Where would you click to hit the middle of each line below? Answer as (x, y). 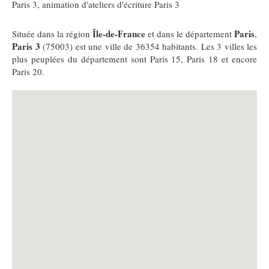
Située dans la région (52, 34)
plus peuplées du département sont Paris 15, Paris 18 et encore (134, 59)
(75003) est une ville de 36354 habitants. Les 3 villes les (148, 46)
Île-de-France (119, 34)
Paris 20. (28, 71)
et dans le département (190, 34)
